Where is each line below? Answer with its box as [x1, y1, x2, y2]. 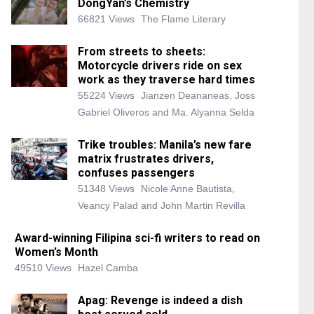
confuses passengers [78, 166, 195, 179]
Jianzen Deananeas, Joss [141, 90, 255, 101]
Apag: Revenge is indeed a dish [78, 294, 243, 307]
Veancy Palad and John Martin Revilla [78, 200, 245, 211]
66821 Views [78, 13, 135, 25]
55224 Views [78, 90, 135, 101]
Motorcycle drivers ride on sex [78, 59, 242, 72]
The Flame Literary [141, 13, 226, 25]
